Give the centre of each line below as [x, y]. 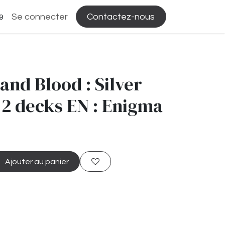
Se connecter [39, 17]
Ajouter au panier [36, 161]
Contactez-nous [121, 17]
